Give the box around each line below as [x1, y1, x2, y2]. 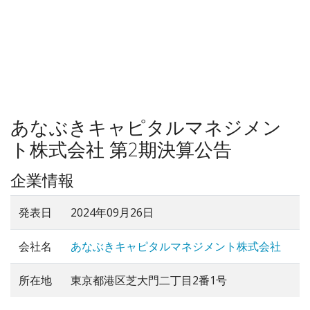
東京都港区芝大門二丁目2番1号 [71, 273, 227, 289]
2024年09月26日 [71, 205, 154, 221]
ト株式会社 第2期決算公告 [10, 136, 232, 163]
